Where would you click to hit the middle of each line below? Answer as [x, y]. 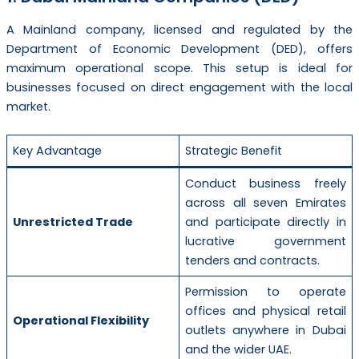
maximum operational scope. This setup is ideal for [179, 68]
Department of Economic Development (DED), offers [179, 48]
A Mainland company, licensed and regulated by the [179, 29]
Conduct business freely [266, 184]
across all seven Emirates [266, 203]
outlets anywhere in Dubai [266, 331]
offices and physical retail [266, 311]
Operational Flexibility [81, 321]
